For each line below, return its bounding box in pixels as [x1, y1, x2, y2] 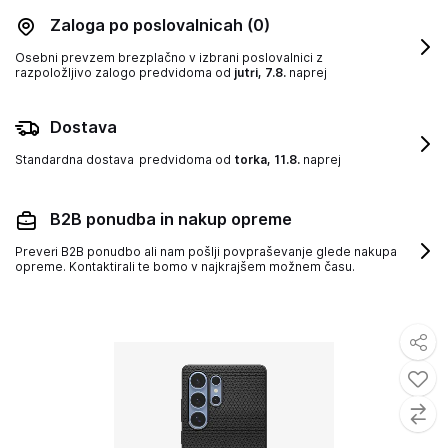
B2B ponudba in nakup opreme [50, 210, 292, 229]
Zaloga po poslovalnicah [50, 16, 247, 35]
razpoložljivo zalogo [15, 65, 139, 80]
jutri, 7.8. [234, 65, 286, 80]
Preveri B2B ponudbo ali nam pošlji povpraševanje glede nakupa [15, 244, 397, 259]
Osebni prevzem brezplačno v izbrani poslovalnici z [15, 50, 323, 65]
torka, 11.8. [234, 152, 300, 167]
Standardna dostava [15, 152, 134, 167]
